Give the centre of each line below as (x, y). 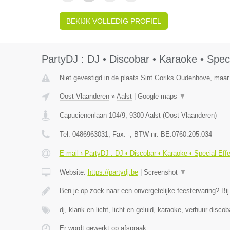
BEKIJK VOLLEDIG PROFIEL (113, 21)
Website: (73, 172)
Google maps (158, 96)
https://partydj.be (113, 172)
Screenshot (161, 172)
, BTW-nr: (145, 134)
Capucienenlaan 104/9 (92, 115)
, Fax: (118, 134)
